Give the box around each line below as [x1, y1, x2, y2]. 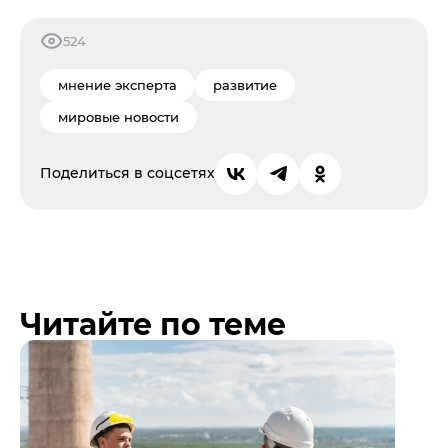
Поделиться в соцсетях [40, 164, 215, 183]
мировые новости [58, 108, 179, 125]
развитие [213, 76, 277, 93]
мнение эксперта [58, 76, 177, 93]
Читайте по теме [20, 305, 286, 343]
